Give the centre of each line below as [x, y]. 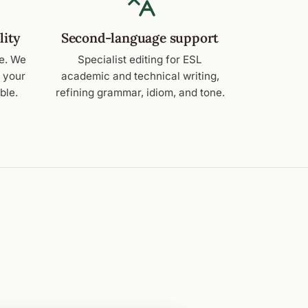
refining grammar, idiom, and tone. [140, 93]
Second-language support [140, 38]
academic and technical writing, [140, 76]
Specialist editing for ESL [140, 60]
